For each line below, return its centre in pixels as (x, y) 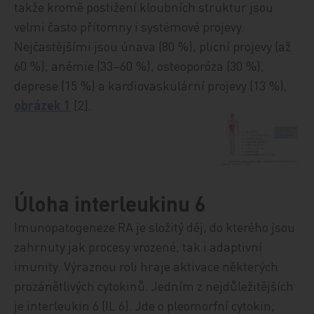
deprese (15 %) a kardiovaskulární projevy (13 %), (151, 85)
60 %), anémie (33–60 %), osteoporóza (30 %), (139, 66)
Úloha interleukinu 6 (110, 203)
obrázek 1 (43, 105)
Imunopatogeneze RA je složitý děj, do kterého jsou (155, 226)
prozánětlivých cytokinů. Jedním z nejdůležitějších (154, 285)
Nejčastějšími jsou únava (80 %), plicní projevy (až (153, 46)
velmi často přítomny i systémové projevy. (130, 26)
